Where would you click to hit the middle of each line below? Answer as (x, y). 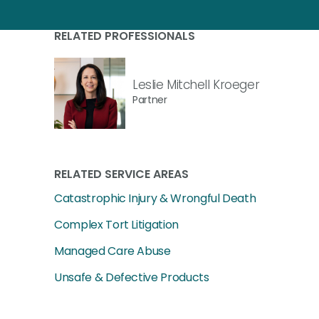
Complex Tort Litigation (116, 225)
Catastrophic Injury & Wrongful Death (155, 198)
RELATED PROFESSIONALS (125, 36)
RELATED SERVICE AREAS (121, 174)
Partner (150, 99)
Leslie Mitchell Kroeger (196, 84)
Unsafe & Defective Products (132, 277)
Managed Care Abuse (113, 251)
